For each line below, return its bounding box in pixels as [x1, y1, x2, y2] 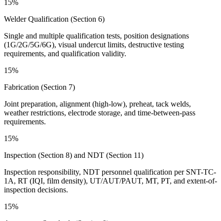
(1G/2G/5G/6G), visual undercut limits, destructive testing [4, 40, 184, 49]
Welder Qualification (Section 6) [4, 14, 105, 23]
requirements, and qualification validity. [4, 49, 126, 58]
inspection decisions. [4, 185, 68, 194]
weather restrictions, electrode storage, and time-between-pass [4, 108, 195, 117]
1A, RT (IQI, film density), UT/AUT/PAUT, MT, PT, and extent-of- [4, 176, 217, 185]
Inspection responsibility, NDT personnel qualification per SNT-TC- [4, 167, 216, 176]
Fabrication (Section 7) [4, 82, 75, 91]
